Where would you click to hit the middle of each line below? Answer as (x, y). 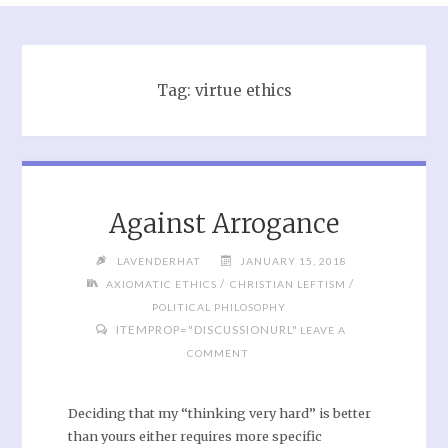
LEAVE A (322, 329)
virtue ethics (243, 90)
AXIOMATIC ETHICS (162, 283)
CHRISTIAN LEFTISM (288, 283)
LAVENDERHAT (158, 260)
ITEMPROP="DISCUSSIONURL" (205, 329)
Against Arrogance (224, 224)
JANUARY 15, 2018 (293, 260)
